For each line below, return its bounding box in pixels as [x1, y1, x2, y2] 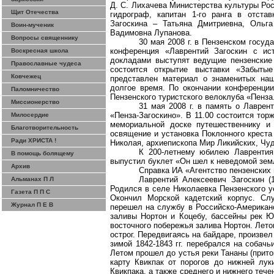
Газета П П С [11, 188, 50, 195]
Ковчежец [11, 73, 41, 80]
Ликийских [217, 138, 256, 147]
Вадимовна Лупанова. [110, 28, 192, 37]
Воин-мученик [11, 21, 54, 28]
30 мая [139, 37, 168, 46]
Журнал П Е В [11, 201, 53, 208]
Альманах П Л [11, 176, 54, 182]
